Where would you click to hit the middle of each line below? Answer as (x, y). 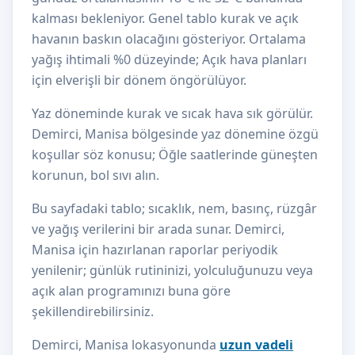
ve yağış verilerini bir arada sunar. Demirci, (158, 229)
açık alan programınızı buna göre (131, 291)
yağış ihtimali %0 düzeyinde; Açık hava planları (169, 59)
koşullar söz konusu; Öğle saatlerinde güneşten (175, 155)
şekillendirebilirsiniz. (93, 311)
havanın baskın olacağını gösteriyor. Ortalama (169, 39)
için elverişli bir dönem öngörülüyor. (139, 80)
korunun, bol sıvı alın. (95, 175)
